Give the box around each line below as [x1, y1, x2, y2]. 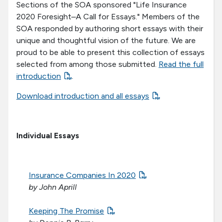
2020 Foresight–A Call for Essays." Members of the [16, 12, 200, 22]
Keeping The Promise [29, 206, 104, 216]
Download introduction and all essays [16, 91, 149, 101]
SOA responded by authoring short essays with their [16, 24, 203, 34]
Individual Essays [16, 131, 79, 141]
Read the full [159, 59, 204, 69]
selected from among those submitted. [16, 59, 159, 69]
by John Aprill [29, 182, 77, 192]
